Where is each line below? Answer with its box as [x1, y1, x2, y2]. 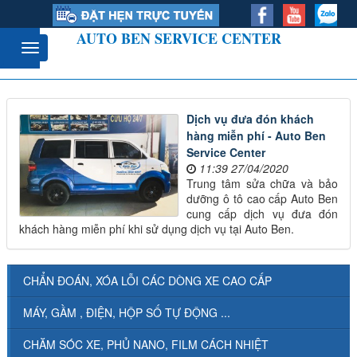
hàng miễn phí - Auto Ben [186, 127, 326, 143]
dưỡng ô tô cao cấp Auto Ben [186, 190, 338, 206]
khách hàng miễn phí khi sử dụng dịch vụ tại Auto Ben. [19, 221, 294, 237]
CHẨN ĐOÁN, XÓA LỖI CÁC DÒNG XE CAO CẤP [23, 273, 272, 288]
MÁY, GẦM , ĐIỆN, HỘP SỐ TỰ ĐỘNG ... [23, 304, 230, 320]
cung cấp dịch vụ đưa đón [186, 206, 338, 222]
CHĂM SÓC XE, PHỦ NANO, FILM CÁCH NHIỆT [23, 336, 269, 352]
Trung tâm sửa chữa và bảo [186, 175, 338, 191]
